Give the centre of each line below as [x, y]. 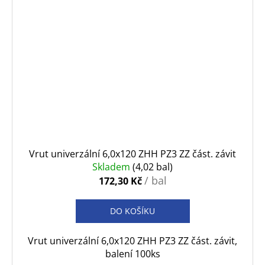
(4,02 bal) [153, 167]
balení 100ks [132, 254]
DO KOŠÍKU [132, 211]
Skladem [112, 167]
